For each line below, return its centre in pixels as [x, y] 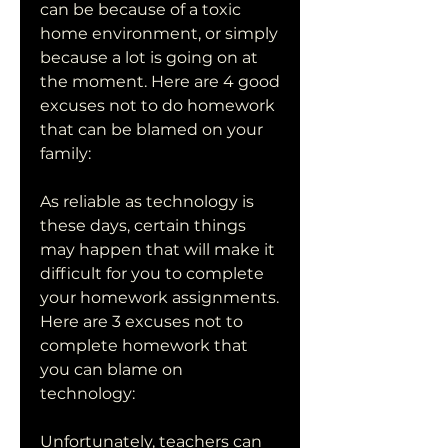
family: [65, 153]
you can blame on [111, 369]
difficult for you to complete [152, 273]
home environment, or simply [159, 33]
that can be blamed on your [151, 129]
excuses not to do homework [157, 105]
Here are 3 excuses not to [141, 321]
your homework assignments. [159, 297]
